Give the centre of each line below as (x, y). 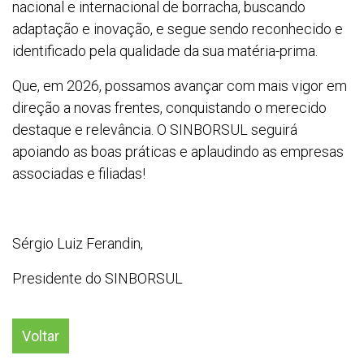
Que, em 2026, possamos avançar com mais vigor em (180, 86)
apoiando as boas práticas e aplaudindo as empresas (178, 152)
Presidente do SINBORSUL (97, 279)
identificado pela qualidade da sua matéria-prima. (165, 51)
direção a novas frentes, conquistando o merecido (169, 108)
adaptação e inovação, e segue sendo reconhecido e (178, 29)
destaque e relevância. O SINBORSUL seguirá (155, 130)
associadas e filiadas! (79, 174)
